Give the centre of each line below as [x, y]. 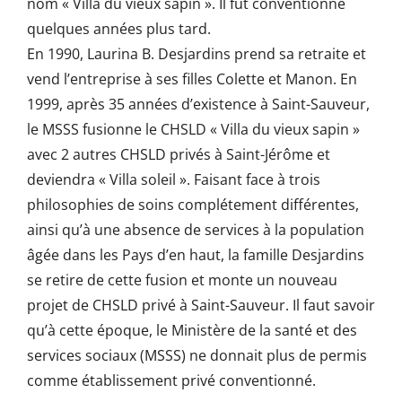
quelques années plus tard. [118, 29]
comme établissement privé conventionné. [171, 381]
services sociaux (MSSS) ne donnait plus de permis [197, 356]
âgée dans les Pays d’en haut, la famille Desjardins [195, 255]
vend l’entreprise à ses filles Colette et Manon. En [192, 79]
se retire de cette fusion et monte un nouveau [182, 280]
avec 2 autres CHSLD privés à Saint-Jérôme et [178, 155]
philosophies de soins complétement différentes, [192, 205]
